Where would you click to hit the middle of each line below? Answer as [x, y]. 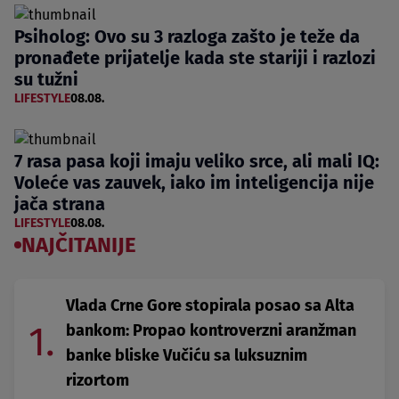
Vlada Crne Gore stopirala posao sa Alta [210, 306]
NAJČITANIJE [79, 245]
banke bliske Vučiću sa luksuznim [187, 356]
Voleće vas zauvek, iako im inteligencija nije [194, 183]
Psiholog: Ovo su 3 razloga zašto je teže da [187, 37]
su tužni [46, 80]
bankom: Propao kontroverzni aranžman [211, 331]
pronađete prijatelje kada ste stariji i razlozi [195, 58]
